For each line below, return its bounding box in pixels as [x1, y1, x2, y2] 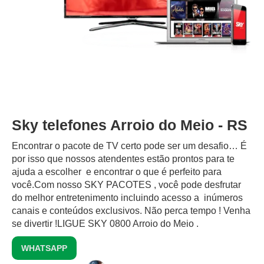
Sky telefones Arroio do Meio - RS [12, 117, 247, 134]
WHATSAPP [21, 243, 67, 253]
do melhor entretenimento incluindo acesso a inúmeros [12, 193, 243, 203]
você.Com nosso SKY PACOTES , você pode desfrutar [12, 180, 241, 190]
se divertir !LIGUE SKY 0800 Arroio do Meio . [12, 219, 199, 229]
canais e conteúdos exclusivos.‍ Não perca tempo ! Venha [12, 206, 250, 216]
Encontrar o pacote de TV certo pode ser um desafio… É [12, 141, 247, 151]
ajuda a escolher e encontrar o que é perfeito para [12, 167, 222, 177]
